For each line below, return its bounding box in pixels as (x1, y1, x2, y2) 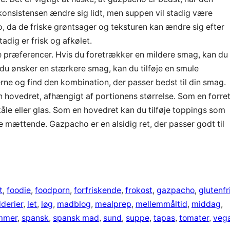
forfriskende (74, 185, 121, 195)
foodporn (35, 185, 70, 195)
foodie (7, 185, 31, 195)
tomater (179, 213, 209, 223)
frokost (125, 185, 152, 195)
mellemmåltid (136, 199, 187, 209)
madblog (57, 199, 91, 209)
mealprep (95, 199, 131, 209)
